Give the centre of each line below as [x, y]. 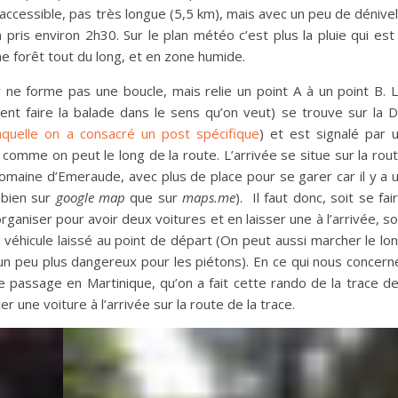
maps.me [209, 197]
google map [91, 197]
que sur [154, 197]
